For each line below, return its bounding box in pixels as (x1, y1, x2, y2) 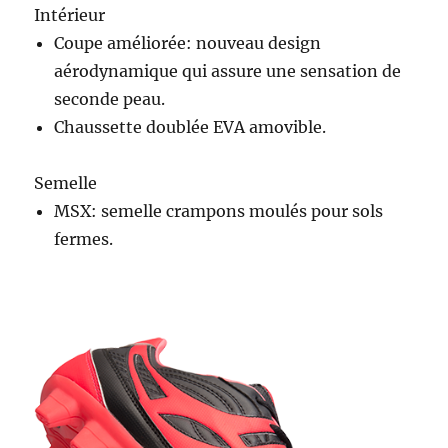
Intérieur (34, 4, 106, 25)
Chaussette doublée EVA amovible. (54, 116, 327, 137)
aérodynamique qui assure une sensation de (54, 60, 402, 81)
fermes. (54, 228, 114, 249)
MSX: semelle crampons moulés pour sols (54, 200, 384, 221)
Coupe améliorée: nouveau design (54, 32, 322, 53)
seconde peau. (54, 88, 166, 109)
